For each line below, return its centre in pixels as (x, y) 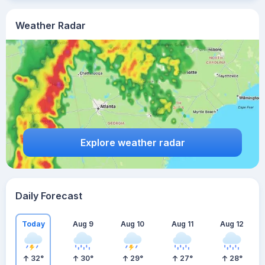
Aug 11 (182, 224)
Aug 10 (132, 224)
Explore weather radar (132, 142)
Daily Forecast (49, 196)
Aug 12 (232, 224)
